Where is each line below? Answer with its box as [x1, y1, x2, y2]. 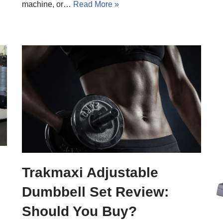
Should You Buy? [22, 203, 137, 219]
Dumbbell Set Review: [22, 184, 169, 200]
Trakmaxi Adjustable [22, 164, 158, 180]
